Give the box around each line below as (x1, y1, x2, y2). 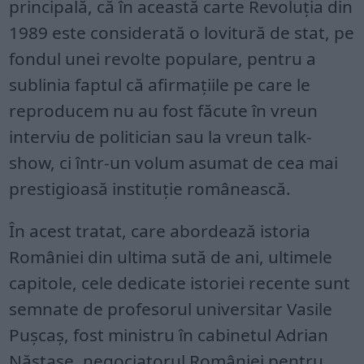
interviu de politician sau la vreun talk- (9, 124, 313, 148)
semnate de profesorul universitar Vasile (9, 297, 333, 320)
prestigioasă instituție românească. (9, 176, 292, 200)
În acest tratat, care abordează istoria (9, 219, 311, 242)
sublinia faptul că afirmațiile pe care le (9, 72, 311, 96)
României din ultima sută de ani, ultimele (9, 245, 333, 268)
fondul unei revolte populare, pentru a (9, 46, 317, 70)
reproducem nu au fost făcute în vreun (9, 98, 318, 122)
